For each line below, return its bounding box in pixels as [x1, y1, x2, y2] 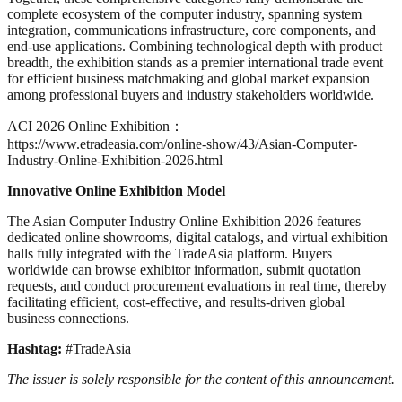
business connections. [7, 310, 129, 326]
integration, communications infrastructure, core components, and [7, 22, 376, 38]
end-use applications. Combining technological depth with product [7, 38, 382, 54]
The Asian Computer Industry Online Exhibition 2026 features [7, 213, 361, 229]
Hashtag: [7, 340, 66, 356]
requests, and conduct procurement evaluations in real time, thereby [7, 277, 387, 293]
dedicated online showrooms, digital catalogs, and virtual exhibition [7, 229, 388, 245]
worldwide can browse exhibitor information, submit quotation [7, 261, 361, 277]
